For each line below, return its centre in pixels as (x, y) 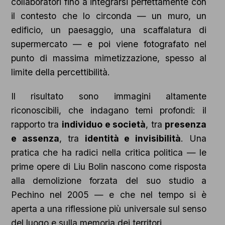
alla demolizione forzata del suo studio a (109, 181)
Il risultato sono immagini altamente (109, 96)
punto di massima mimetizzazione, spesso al (109, 58)
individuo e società (104, 125)
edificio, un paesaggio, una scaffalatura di (109, 30)
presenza (186, 125)
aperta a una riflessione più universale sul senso (109, 209)
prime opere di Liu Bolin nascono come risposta (109, 167)
